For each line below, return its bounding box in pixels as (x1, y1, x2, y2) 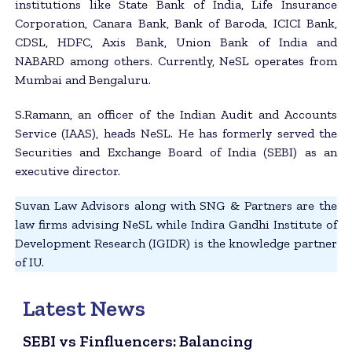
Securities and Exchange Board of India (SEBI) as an (14, 144, 338, 159)
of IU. (14, 254, 44, 269)
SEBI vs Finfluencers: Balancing (22, 331, 252, 350)
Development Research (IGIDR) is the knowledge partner (14, 235, 338, 251)
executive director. (14, 163, 120, 178)
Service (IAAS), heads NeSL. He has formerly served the (14, 125, 338, 141)
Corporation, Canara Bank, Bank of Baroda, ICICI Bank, (14, 15, 338, 31)
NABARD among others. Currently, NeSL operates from (14, 53, 338, 68)
